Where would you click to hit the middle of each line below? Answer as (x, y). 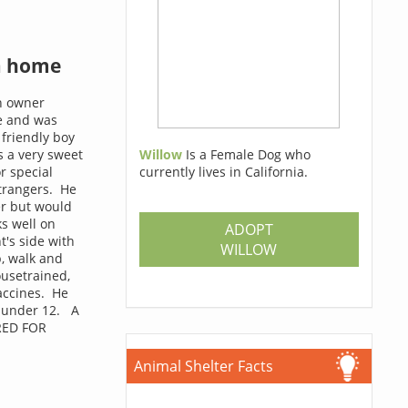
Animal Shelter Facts (203, 366)
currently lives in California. (223, 172)
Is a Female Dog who (248, 154)
